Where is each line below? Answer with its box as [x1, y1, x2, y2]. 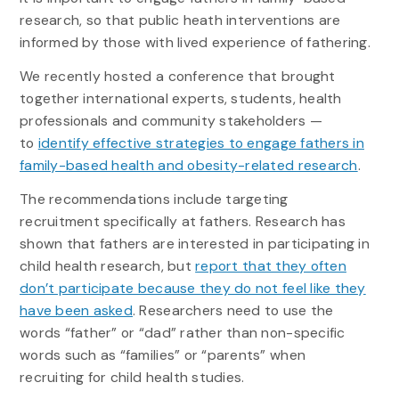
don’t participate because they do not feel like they [19, 279, 366, 298]
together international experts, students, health [19, 89, 342, 109]
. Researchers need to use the [132, 301, 334, 321]
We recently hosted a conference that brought [19, 67, 336, 86]
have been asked [19, 301, 133, 321]
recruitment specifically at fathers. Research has [19, 212, 346, 232]
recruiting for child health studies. [19, 368, 245, 387]
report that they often [195, 256, 346, 276]
